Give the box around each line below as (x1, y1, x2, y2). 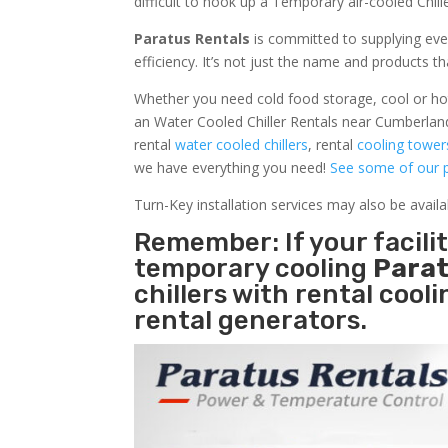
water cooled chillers (175, 134, 309, 154)
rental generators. (134, 304, 368, 336)
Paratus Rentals (134, 28, 251, 48)
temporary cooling (134, 252, 374, 284)
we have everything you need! (134, 157, 331, 177)
